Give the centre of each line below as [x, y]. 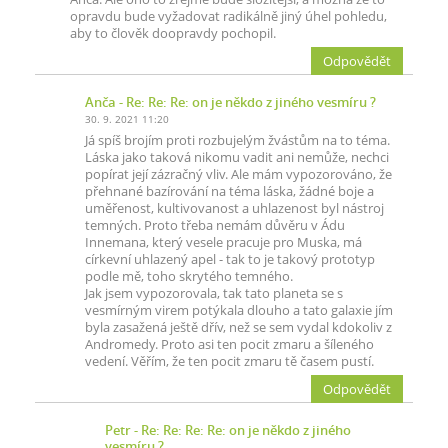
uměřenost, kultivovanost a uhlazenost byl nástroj [234, 208]
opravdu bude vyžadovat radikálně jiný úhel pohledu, [228, 16]
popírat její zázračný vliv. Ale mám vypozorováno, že [238, 174]
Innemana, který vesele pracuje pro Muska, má [223, 242]
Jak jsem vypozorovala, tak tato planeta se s [214, 293]
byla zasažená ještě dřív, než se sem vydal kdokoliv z [238, 327]
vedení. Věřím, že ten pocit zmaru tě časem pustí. [229, 361]
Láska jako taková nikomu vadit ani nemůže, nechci [237, 157]
